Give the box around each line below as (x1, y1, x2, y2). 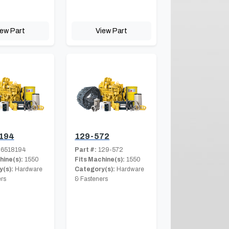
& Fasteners (75, 175, 108, 182)
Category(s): (75, 165, 116, 173)
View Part (96, 27, 128, 35)
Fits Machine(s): (75, 155, 125, 163)
